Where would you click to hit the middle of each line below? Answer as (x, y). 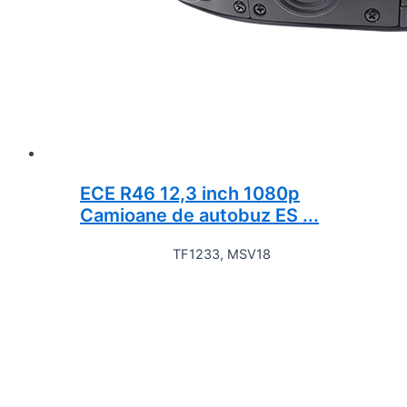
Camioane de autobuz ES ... (199, 216)
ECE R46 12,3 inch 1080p (190, 194)
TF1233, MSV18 (222, 255)
